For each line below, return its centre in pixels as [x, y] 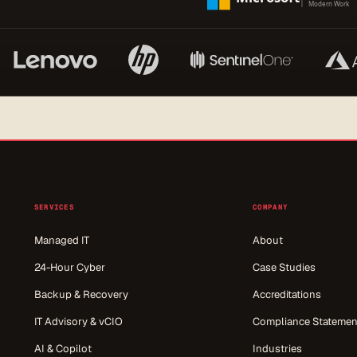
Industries [278, 348]
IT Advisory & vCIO [78, 321]
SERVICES [54, 207]
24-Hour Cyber [69, 267]
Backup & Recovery [81, 294]
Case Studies [284, 267]
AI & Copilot [63, 348]
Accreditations [287, 294]
